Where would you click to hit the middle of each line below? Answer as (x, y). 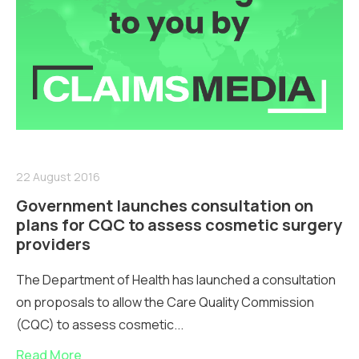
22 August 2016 (58, 176)
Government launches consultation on (165, 205)
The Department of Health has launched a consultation (176, 279)
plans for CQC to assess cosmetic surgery (179, 224)
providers (53, 244)
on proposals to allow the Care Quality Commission (165, 302)
